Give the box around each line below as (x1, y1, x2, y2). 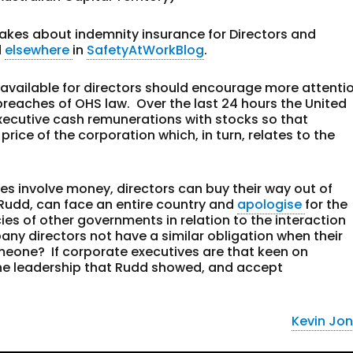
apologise (237, 195, 306, 214)
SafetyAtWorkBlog (87, 41, 205, 59)
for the (305, 195, 348, 214)
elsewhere (5, 41, 73, 59)
